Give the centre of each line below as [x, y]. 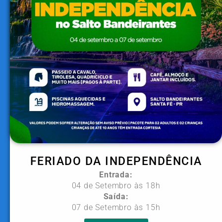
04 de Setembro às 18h [116, 186]
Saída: [116, 196]
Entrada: [116, 175]
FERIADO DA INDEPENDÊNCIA [116, 161]
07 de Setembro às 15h [116, 207]
